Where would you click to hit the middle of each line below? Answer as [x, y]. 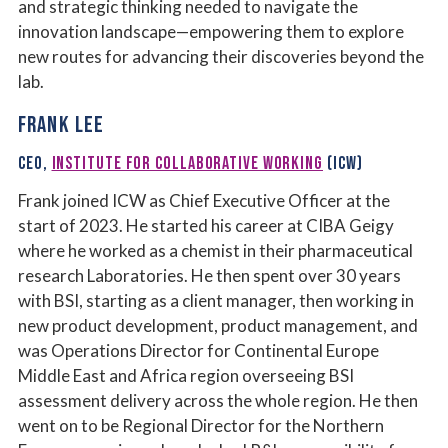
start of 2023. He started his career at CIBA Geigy [206, 225]
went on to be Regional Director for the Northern [201, 425]
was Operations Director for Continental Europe [198, 350]
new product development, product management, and [218, 325]
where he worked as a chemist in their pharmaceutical [215, 250]
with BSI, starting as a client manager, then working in [216, 300]
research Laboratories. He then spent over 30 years [209, 275]
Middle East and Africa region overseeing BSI [186, 375]
